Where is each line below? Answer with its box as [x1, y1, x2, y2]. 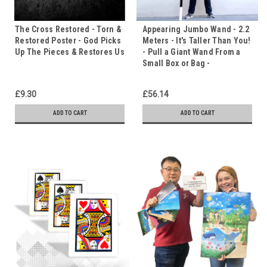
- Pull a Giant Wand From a [142, 46, 241, 57]
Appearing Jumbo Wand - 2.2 [142, 24, 250, 34]
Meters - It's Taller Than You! [142, 35, 251, 45]
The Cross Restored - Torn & [15, 24, 122, 34]
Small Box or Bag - [142, 58, 210, 68]
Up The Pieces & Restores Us [15, 46, 125, 57]
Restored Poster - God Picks [15, 35, 121, 45]
